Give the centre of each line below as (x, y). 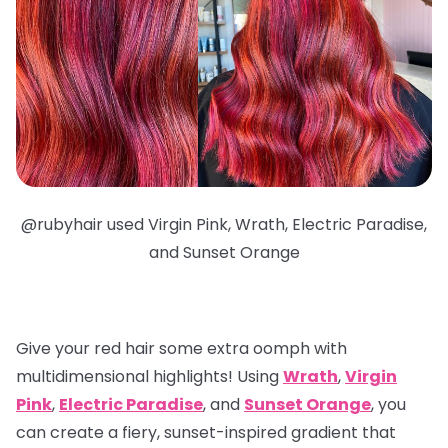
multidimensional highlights (122, 376)
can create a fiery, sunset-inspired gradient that (206, 432)
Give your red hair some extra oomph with (181, 348)
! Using (255, 376)
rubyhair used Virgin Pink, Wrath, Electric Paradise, (232, 224)
